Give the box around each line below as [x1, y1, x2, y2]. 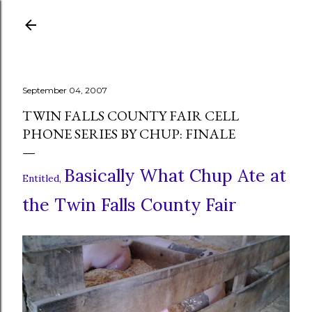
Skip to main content [99, 8, 213, 26]
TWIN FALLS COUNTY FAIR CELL [22, 107, 239, 125]
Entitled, [22, 172, 64, 185]
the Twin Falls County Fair [22, 194, 236, 216]
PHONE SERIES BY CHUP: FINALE [22, 125, 235, 143]
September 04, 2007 [22, 85, 107, 95]
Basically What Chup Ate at [64, 164, 286, 187]
